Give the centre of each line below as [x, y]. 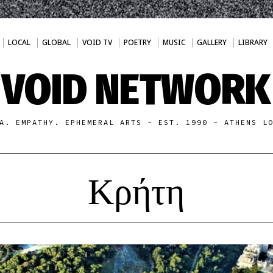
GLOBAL [56, 42]
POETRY [137, 42]
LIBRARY [253, 42]
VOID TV [97, 42]
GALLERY [211, 42]
